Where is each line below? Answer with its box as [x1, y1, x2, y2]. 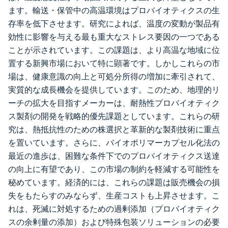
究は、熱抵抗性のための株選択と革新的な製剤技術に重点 [8, 125, 220, 134]
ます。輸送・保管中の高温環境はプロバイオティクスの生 [8, 6, 220, 15]
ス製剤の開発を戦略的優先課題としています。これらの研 [8, 111, 220, 121]
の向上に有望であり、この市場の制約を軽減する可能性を [8, 164, 220, 174]
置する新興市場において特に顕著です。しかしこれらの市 [8, 59, 220, 68]
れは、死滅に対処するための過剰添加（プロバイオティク [8, 204, 220, 214]
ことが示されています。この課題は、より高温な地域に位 [8, 45, 220, 55]
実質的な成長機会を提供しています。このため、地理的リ [8, 85, 220, 95]
